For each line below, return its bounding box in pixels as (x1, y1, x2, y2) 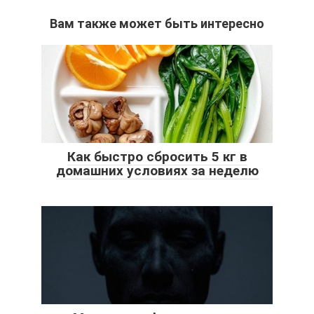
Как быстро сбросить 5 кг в (67, 149, 247, 165)
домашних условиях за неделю (55, 163, 259, 179)
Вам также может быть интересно (50, 16, 264, 32)
